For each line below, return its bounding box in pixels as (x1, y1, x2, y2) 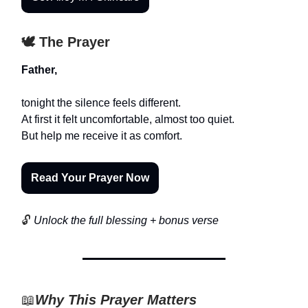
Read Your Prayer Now (31, 171, 149, 184)
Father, (21, 63, 57, 76)
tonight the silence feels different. (21, 96, 181, 109)
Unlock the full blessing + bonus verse (31, 214, 219, 226)
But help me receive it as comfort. (21, 129, 182, 142)
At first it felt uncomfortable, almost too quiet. (21, 113, 234, 125)
